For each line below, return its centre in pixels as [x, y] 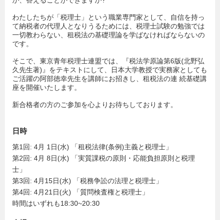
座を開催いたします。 [47, 87]
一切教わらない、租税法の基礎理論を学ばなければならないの [109, 35]
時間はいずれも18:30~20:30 [56, 203]
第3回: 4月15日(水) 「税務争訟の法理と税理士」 [87, 180]
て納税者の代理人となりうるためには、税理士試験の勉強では [109, 26]
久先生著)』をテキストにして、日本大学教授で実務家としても [110, 69]
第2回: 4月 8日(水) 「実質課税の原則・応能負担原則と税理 [104, 158]
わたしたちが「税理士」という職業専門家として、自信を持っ [109, 17]
